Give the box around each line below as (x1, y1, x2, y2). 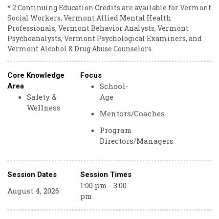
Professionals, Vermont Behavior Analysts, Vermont (7, 23, 189, 33)
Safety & (27, 92, 57, 102)
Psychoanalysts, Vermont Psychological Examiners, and (7, 34, 202, 43)
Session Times (80, 170, 132, 179)
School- (100, 81, 129, 91)
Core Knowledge (7, 71, 65, 80)
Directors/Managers (100, 136, 174, 146)
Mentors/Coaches (100, 109, 165, 118)
